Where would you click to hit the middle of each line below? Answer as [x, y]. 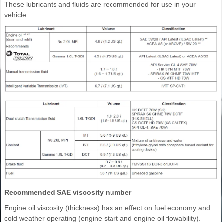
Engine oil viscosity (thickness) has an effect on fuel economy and [107, 207]
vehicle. [16, 15]
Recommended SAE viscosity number [68, 192]
